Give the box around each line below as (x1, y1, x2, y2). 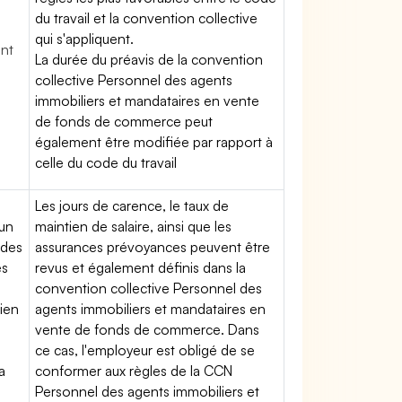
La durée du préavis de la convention (35, 50, 264, 68)
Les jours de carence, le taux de (35, 197, 230, 214)
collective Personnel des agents (35, 71, 233, 89)
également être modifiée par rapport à (35, 133, 274, 151)
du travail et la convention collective (35, 9, 258, 27)
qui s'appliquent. (35, 30, 135, 48)
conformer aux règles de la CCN (35, 362, 233, 380)
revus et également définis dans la (35, 258, 247, 276)
